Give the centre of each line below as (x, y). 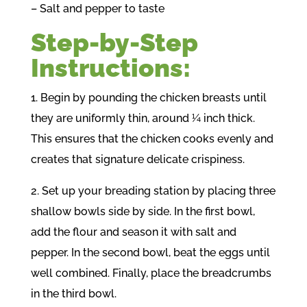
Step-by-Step (114, 42)
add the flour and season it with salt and (133, 232)
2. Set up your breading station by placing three (153, 191)
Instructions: (110, 67)
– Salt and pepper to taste (97, 8)
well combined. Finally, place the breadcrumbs (151, 273)
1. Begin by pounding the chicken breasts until (148, 97)
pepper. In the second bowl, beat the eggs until (150, 252)
